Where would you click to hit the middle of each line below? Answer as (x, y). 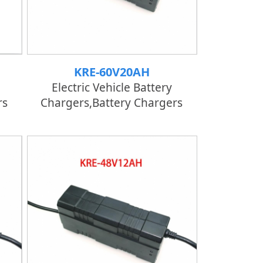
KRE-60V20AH (112, 72)
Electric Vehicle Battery (112, 87)
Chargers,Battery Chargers (112, 103)
